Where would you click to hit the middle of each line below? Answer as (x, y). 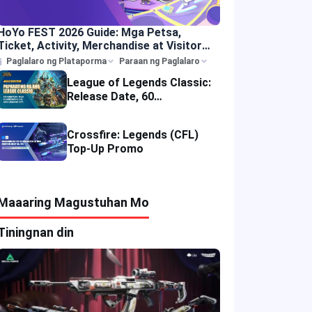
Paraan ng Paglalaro (159, 61)
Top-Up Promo (105, 148)
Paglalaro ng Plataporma (56, 61)
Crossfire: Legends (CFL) (133, 134)
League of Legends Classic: (139, 82)
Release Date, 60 (110, 96)
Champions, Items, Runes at (140, 110)
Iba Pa (83, 124)
